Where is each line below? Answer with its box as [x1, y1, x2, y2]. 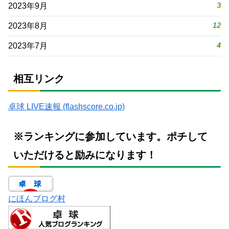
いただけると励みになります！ [13, 149, 156, 161]
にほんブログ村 [8, 194, 65, 203]
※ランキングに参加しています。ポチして [13, 131, 208, 143]
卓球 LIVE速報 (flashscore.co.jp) [8, 102, 125, 111]
